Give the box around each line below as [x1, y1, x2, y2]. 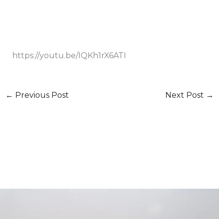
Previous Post [13, 90, 69, 100]
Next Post [165, 90, 206, 100]
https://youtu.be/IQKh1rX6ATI [12, 51, 126, 61]
